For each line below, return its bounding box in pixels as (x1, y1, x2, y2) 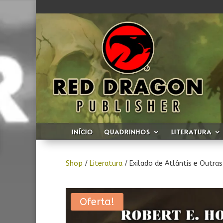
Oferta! (80, 196, 114, 208)
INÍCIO (71, 127, 93, 136)
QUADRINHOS (104, 127, 150, 136)
